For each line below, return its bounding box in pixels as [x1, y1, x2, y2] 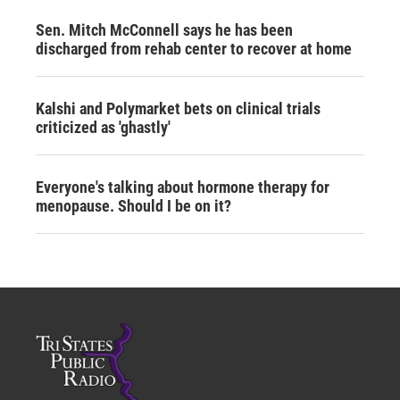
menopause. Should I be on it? [36, 196, 231, 215]
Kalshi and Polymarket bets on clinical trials [36, 98, 321, 118]
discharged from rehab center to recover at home [36, 38, 352, 58]
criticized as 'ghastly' [36, 117, 171, 137]
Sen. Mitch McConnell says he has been [36, 20, 293, 39]
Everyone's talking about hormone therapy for [36, 177, 329, 196]
